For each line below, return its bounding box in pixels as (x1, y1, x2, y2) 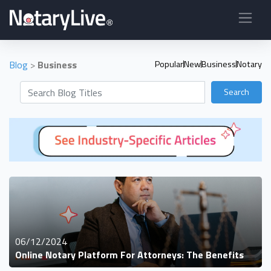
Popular (155, 57, 183, 71)
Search (224, 85, 249, 99)
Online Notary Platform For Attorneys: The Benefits (15, 247, 244, 262)
